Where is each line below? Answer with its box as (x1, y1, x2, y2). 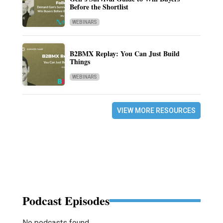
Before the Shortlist (69, 1, 128, 12)
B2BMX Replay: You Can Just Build (69, 48, 180, 59)
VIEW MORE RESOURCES (117, 107, 196, 115)
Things (69, 56, 90, 67)
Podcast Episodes (22, 192, 110, 210)
